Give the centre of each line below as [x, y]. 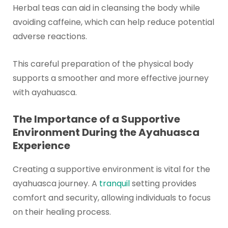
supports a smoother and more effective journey [110, 78]
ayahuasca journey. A [56, 184]
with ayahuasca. [45, 92]
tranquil [114, 184]
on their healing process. [62, 212]
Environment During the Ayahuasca [106, 133]
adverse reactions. [50, 36]
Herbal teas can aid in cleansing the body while [106, 8]
